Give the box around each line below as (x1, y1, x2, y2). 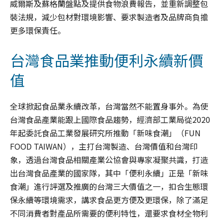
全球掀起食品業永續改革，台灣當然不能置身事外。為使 (10, 100, 208, 112)
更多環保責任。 (10, 24, 65, 36)
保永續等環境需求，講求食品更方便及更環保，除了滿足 (10, 193, 208, 206)
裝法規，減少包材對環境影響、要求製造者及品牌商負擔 (10, 10, 208, 23)
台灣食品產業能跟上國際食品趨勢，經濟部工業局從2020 (10, 113, 210, 125)
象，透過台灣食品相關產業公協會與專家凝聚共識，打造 (10, 153, 208, 166)
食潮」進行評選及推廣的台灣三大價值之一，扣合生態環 (10, 180, 208, 192)
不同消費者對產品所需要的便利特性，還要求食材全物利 (10, 207, 208, 219)
